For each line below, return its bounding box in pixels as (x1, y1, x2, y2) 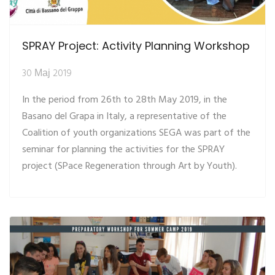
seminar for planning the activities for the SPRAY (22, 141, 225, 158)
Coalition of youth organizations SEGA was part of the (22, 125, 250, 141)
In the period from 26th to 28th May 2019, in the (22, 91, 227, 108)
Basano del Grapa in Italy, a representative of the (22, 108, 227, 125)
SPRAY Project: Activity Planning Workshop (22, 37, 250, 53)
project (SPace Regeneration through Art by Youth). (22, 158, 237, 174)
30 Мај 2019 (22, 65, 72, 82)
